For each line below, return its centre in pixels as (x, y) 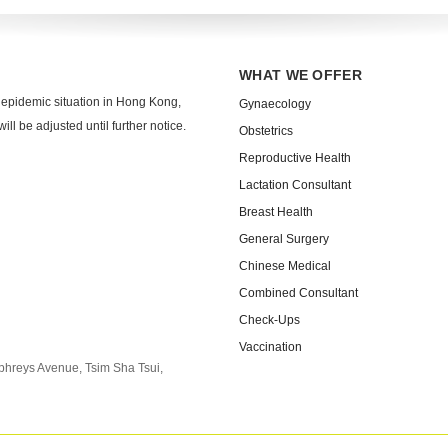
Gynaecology (275, 104)
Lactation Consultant (295, 185)
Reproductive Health (295, 158)
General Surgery (284, 239)
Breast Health (276, 212)
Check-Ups (269, 320)
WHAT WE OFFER (300, 75)
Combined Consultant (298, 293)
